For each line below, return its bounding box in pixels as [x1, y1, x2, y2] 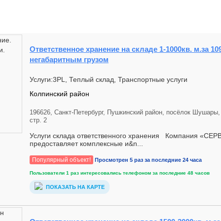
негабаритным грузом [30, 55, 109, 64]
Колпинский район [30, 90, 89, 98]
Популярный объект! [32, 156, 91, 163]
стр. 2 [30, 116, 47, 124]
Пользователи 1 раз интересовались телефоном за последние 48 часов [30, 170, 210, 176]
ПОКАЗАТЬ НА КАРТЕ [44, 184, 105, 190]
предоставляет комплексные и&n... [30, 140, 143, 147]
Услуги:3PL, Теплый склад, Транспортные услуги [30, 75, 187, 83]
